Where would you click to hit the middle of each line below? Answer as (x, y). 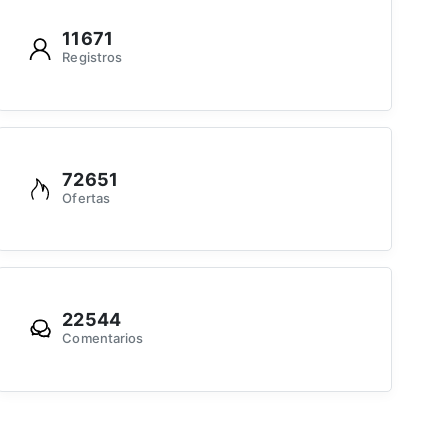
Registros (92, 57)
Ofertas (86, 197)
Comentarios (103, 337)
